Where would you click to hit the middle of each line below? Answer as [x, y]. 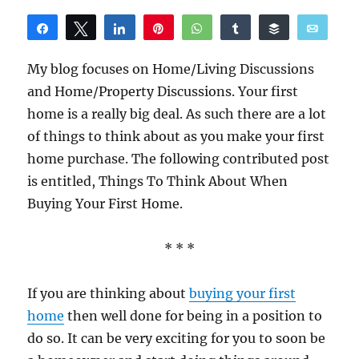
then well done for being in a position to [194, 316]
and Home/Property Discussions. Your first [163, 91]
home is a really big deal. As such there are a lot [177, 114]
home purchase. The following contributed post [179, 159]
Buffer [306, 28]
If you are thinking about [109, 293]
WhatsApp [240, 28]
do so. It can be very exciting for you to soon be [177, 338]
